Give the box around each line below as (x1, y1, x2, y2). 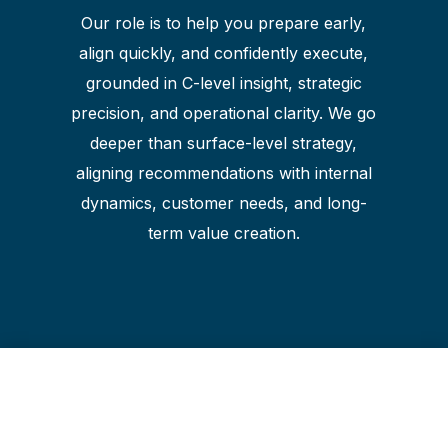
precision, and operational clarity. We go (71, 103, 377, 124)
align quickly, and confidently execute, (79, 43, 369, 64)
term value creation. (147, 223, 300, 244)
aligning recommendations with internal (75, 163, 372, 184)
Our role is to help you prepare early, (81, 13, 367, 34)
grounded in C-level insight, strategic (85, 73, 362, 94)
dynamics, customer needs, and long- (80, 193, 367, 214)
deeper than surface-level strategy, (90, 133, 358, 154)
